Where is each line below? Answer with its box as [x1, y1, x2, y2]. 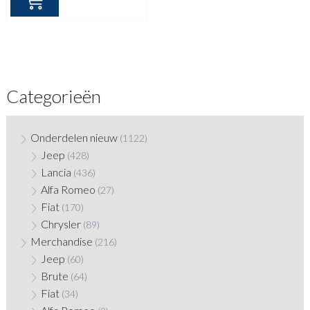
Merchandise [30, 235, 93, 248]
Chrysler [40, 217, 81, 231]
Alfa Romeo [40, 183, 95, 197]
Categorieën [6, 85, 101, 108]
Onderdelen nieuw [30, 131, 118, 145]
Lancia [40, 165, 71, 179]
